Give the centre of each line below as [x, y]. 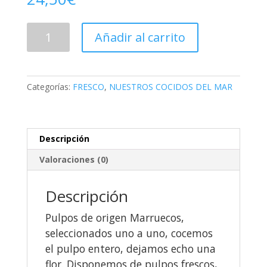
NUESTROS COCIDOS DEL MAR [170, 86]
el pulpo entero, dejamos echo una [130, 248]
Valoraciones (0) [74, 159]
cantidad [42, 70]
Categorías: [49, 86]
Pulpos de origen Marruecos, [114, 217]
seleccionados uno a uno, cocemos [129, 233]
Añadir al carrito [140, 37]
